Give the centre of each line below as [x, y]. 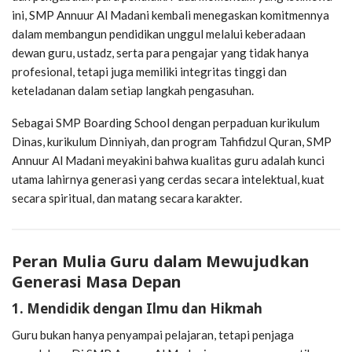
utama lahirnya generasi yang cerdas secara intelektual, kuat [168, 179]
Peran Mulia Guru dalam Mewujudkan [161, 261]
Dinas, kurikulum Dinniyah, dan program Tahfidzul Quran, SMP [172, 141]
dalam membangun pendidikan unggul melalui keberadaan [159, 33]
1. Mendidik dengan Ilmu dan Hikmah [137, 308]
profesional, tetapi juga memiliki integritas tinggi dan [149, 71]
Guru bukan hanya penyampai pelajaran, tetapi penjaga [153, 334]
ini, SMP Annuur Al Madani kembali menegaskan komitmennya [170, 15]
